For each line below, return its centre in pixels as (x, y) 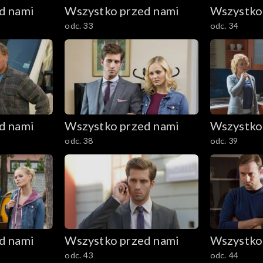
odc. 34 (224, 25)
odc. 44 (224, 255)
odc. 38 (79, 140)
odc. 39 (224, 140)
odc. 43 (79, 255)
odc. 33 (79, 25)
